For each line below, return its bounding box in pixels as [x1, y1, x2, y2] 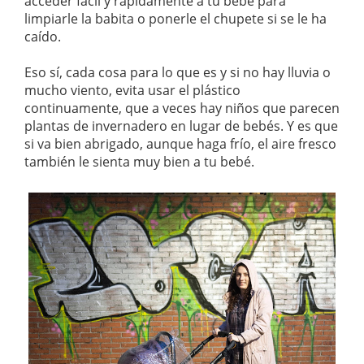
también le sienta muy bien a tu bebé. [24, 152, 254, 171]
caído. [24, 27, 61, 45]
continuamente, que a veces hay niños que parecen [24, 98, 340, 117]
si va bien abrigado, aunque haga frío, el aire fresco [24, 134, 336, 153]
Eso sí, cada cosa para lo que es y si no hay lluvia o [24, 63, 331, 81]
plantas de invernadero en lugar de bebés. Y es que [24, 116, 338, 135]
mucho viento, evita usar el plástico [24, 80, 240, 99]
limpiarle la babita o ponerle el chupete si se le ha [24, 9, 327, 28]
